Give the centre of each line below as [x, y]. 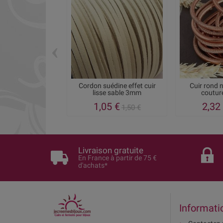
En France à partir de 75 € [118, 158]
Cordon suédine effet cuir [117, 86]
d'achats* [93, 165]
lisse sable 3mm [117, 93]
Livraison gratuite [111, 150]
